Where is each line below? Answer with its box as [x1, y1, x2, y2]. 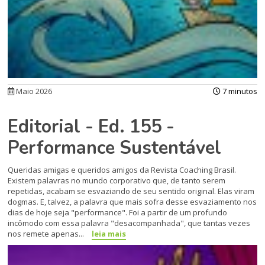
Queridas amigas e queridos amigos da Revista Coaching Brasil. [8, 164, 237, 176]
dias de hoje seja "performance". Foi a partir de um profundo [8, 207, 228, 218]
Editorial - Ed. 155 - [8, 114, 175, 140]
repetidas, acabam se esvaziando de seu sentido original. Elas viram [8, 186, 255, 197]
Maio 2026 [14, 86, 53, 97]
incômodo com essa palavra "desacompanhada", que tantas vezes [8, 218, 251, 229]
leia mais [92, 228, 127, 240]
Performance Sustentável [8, 135, 222, 161]
